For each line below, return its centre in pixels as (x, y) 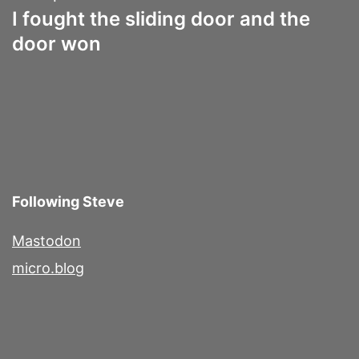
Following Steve (68, 202)
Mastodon (46, 241)
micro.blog (48, 268)
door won (56, 43)
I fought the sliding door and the (161, 18)
